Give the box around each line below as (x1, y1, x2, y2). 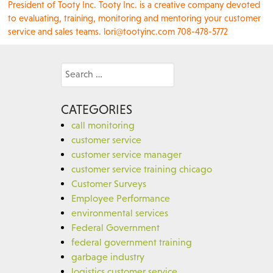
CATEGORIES (60, 102, 132, 117)
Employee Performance (71, 192, 170, 204)
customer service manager (71, 148, 182, 160)
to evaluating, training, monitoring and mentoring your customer (8, 12, 261, 23)
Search (60, 63, 88, 75)
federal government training (71, 236, 192, 247)
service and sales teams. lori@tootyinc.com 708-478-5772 (8, 26, 228, 37)
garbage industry (71, 250, 144, 262)
